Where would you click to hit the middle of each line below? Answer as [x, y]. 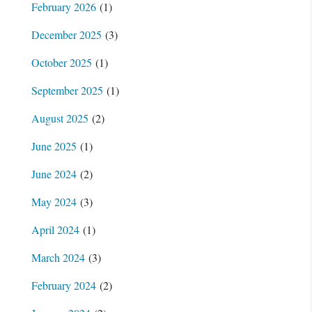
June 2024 [54, 173]
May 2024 [54, 201]
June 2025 [54, 146]
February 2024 [63, 285]
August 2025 [60, 118]
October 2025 [61, 62]
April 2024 [55, 229]
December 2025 [66, 34]
